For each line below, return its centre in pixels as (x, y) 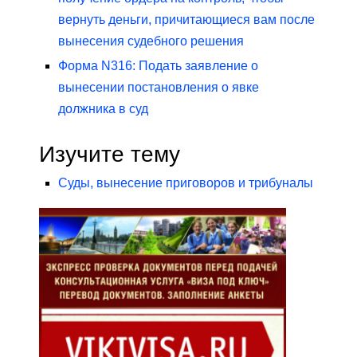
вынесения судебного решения (151, 41)
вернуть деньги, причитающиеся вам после (186, 20)
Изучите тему (110, 154)
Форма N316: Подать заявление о (158, 66)
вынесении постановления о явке (159, 88)
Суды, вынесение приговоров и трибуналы (186, 183)
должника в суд (103, 109)
